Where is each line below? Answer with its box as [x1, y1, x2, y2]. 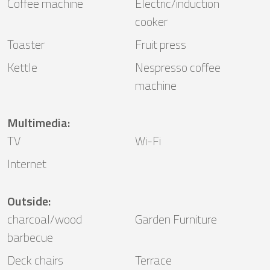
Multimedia [7, 113, 67, 133]
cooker [135, 12, 168, 31]
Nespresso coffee [135, 58, 221, 77]
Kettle [7, 58, 37, 77]
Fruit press [135, 35, 186, 54]
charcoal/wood [7, 210, 82, 229]
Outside [7, 192, 48, 211]
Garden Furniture [135, 210, 217, 229]
